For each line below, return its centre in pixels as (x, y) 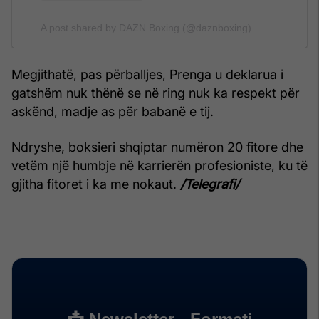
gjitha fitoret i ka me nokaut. (96, 184)
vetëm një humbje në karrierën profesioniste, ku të (159, 165)
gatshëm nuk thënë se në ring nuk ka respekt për (156, 93)
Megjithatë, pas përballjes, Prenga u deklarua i (147, 74)
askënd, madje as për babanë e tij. (113, 111)
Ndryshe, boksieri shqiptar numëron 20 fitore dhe (157, 147)
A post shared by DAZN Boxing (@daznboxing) (146, 27)
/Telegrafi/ (210, 184)
